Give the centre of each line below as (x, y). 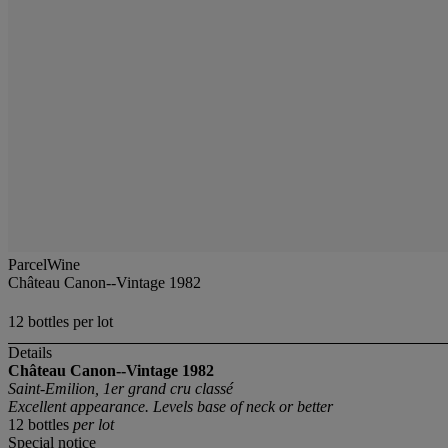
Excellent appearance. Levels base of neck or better (170, 407)
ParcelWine (44, 264)
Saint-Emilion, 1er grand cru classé (120, 389)
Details (30, 353)
